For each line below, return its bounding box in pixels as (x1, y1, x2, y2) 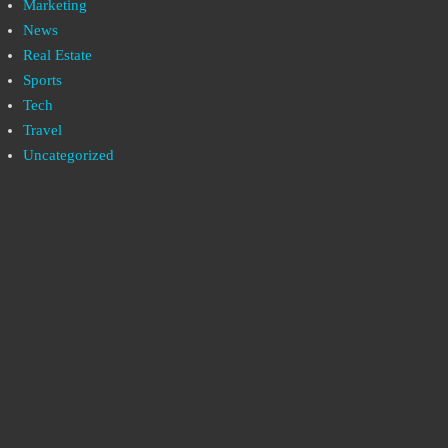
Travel (23, 122, 62, 138)
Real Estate (23, 47, 92, 63)
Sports (23, 72, 62, 88)
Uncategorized (23, 147, 114, 163)
